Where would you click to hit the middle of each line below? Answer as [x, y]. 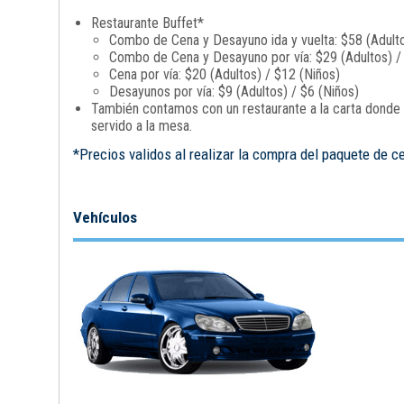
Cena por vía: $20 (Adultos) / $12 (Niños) [224, 74]
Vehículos [105, 217]
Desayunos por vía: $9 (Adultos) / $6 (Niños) [234, 92]
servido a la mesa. [141, 126]
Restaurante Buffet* [147, 23]
